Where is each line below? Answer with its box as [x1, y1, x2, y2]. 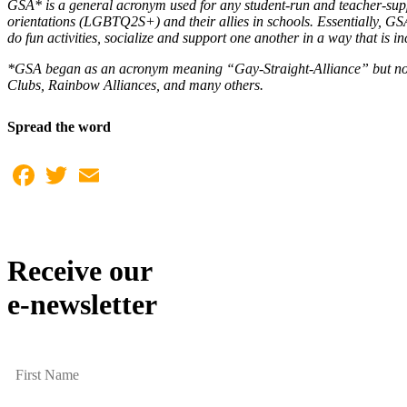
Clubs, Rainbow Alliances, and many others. [7, 76, 263, 93]
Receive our [7, 254, 153, 288]
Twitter [71, 160, 112, 176]
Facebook [38, 160, 94, 176]
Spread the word [7, 118, 111, 134]
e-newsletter [7, 288, 157, 322]
